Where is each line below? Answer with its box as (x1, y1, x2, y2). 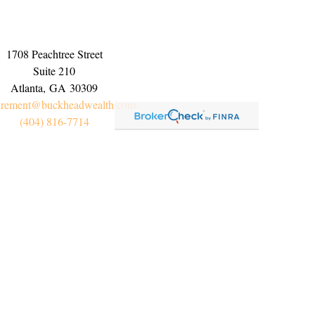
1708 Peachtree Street (6, 46, 103, 61)
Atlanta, (11, 80, 46, 95)
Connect (55, 297, 98, 314)
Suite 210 (33, 63, 76, 78)
